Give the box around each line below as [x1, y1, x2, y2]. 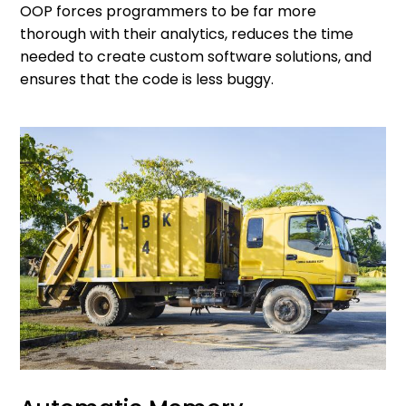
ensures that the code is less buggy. [20, 68, 278, 90]
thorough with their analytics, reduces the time [20, 23, 354, 44]
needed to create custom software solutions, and [20, 45, 372, 67]
